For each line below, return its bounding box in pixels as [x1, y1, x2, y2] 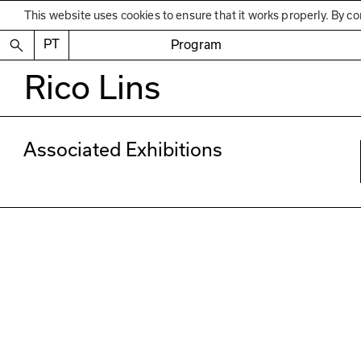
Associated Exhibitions [23, 139, 222, 161]
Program [171, 37, 222, 52]
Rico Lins [24, 69, 160, 106]
